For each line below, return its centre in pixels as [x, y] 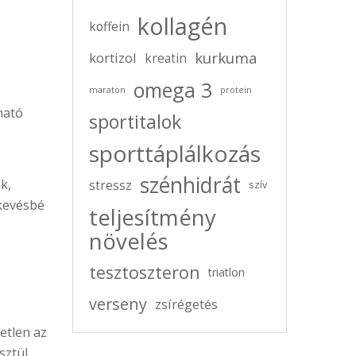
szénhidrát [190, 185]
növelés [129, 241]
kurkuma [226, 58]
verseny [118, 304]
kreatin [166, 58]
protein [236, 90]
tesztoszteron [145, 272]
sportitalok [135, 122]
